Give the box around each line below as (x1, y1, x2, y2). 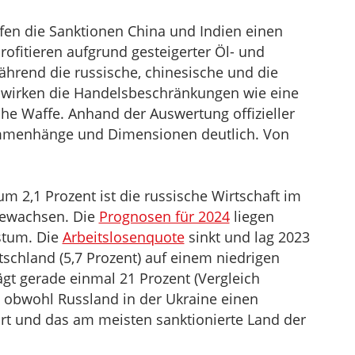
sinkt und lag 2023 (184, 227, 310, 246)
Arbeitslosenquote (62, 227, 185, 246)
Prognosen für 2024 (98, 207, 230, 226)
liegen (229, 207, 274, 226)
